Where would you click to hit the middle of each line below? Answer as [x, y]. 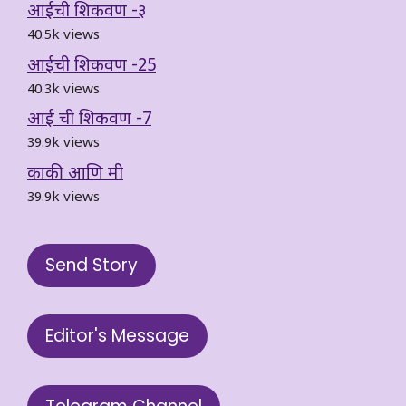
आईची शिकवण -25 [92, 66]
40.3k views [63, 89]
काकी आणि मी [75, 174]
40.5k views [63, 36]
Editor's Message [117, 335]
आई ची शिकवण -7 [89, 121]
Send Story [92, 265]
